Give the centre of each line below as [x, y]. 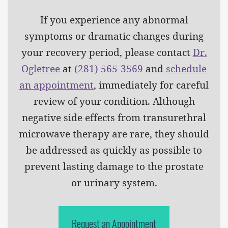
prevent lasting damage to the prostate [114, 166]
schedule [186, 69]
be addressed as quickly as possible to [114, 150]
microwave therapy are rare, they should [114, 134]
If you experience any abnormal [114, 20]
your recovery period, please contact [107, 52]
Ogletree [41, 69]
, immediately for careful [151, 85]
